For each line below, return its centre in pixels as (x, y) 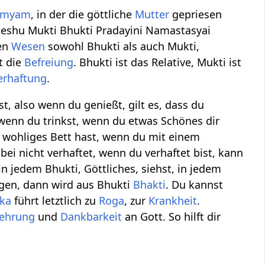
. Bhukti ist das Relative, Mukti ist (158, 62)
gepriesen (196, 14)
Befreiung (49, 62)
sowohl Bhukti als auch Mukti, (122, 46)
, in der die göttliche (83, 14)
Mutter (152, 14)
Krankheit (173, 201)
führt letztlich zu (55, 201)
